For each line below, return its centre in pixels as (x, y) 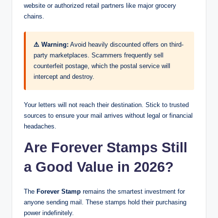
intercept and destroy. (64, 76)
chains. (34, 16)
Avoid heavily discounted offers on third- (126, 44)
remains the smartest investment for (133, 191)
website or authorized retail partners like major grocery (100, 5)
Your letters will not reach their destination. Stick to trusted (106, 105)
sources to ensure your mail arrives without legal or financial (108, 115)
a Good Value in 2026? (99, 167)
